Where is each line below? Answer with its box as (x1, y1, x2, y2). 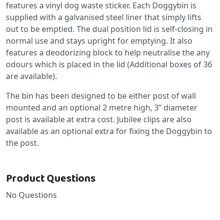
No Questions (6, 189, 57, 200)
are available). (6, 70, 57, 82)
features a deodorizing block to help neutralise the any (6, 47, 210, 58)
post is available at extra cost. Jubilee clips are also (6, 113, 192, 125)
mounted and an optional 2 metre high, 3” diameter (6, 102, 197, 113)
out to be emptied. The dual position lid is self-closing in (6, 23, 213, 34)
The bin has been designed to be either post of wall (6, 90, 196, 101)
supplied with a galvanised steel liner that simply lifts (6, 11, 201, 23)
